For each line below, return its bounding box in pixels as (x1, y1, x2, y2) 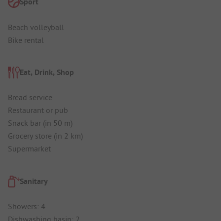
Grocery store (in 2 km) (8, 131, 83, 141)
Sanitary (20, 176, 48, 186)
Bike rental (8, 35, 44, 45)
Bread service (8, 92, 52, 103)
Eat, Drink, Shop (20, 67, 74, 77)
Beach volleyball (8, 22, 64, 32)
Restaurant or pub (8, 105, 68, 115)
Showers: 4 (8, 201, 45, 211)
